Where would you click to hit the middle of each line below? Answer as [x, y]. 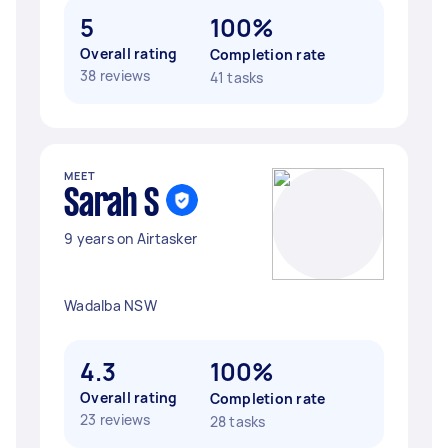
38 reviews [115, 75]
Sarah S [111, 205]
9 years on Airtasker [130, 238]
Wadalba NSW [110, 305]
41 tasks [236, 77]
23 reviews [115, 419]
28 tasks [237, 421]
